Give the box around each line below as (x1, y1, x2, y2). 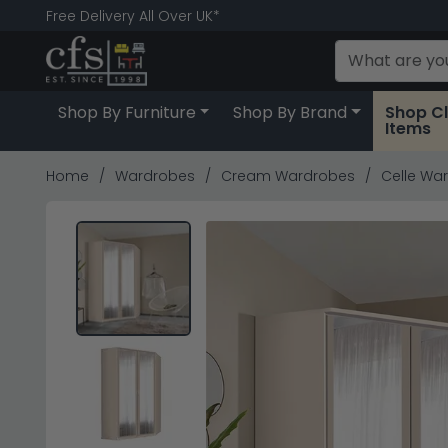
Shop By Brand (233, 101, 348, 124)
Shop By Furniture (57, 101, 196, 124)
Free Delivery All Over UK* (45, 5, 220, 26)
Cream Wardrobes (220, 166, 355, 186)
